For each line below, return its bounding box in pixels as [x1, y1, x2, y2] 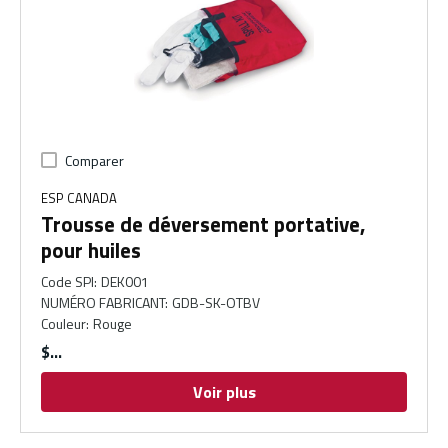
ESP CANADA [41, 188, 117, 209]
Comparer [65, 150, 124, 172]
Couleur [41, 313, 86, 335]
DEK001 [101, 271, 150, 293]
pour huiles [41, 234, 141, 267]
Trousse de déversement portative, [41, 208, 366, 241]
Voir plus [192, 380, 256, 405]
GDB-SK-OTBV [172, 292, 261, 314]
